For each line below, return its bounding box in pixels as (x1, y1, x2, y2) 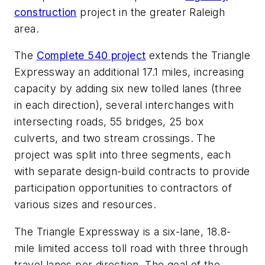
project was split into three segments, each (14, 148, 231, 161)
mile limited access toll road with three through (14, 241, 248, 254)
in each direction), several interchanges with (14, 99, 234, 112)
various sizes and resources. (14, 198, 160, 211)
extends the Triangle (146, 49, 251, 62)
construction (14, 5, 77, 18)
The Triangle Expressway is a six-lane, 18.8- (14, 225, 231, 238)
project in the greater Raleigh (76, 5, 225, 18)
